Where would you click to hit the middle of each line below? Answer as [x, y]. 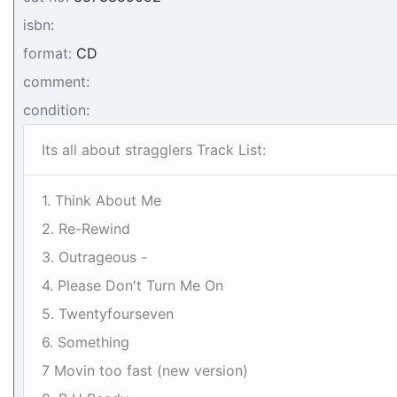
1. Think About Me [101, 200]
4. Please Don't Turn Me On [132, 285]
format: [47, 53]
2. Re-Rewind [86, 229]
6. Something [86, 342]
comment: [56, 82]
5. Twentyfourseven [108, 314]
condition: [56, 110]
